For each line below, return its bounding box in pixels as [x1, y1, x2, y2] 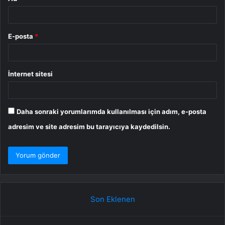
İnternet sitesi [8, 69, 53, 78]
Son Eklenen [90, 194, 135, 204]
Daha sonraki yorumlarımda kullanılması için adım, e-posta [17, 107, 206, 116]
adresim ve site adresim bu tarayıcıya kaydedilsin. [8, 122, 170, 131]
